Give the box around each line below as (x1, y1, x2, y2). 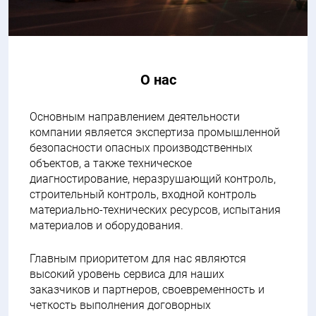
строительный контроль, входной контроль (30, 187, 257, 201)
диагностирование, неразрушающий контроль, (30, 171, 276, 186)
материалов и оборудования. (30, 218, 186, 232)
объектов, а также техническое (30, 156, 192, 170)
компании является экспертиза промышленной (30, 125, 280, 139)
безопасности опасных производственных (30, 140, 253, 154)
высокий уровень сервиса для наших (30, 267, 224, 281)
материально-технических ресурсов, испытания (30, 202, 281, 217)
